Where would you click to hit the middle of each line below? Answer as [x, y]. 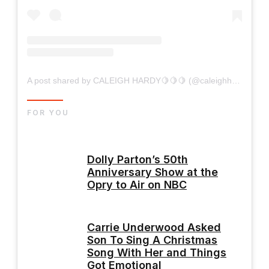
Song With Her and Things [157, 253]
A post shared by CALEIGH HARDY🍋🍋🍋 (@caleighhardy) [236, 81]
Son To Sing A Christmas [152, 240]
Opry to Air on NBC [137, 184]
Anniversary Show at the [153, 172]
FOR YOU [48, 113]
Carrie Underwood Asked [154, 228]
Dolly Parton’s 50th [138, 159]
